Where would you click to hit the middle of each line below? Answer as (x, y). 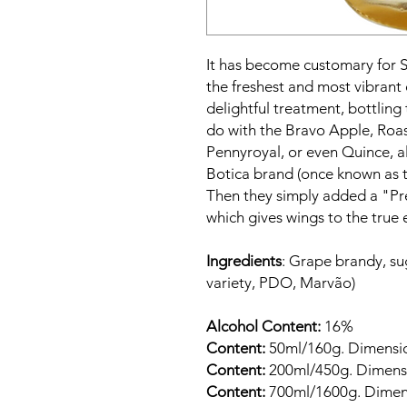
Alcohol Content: (263, 326)
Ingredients (244, 261)
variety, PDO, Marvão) (281, 283)
